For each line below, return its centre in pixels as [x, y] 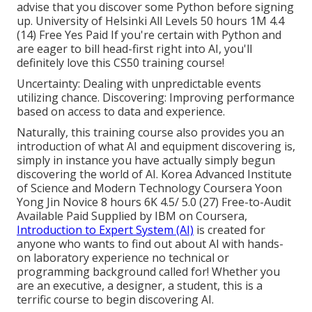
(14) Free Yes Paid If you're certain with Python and [149, 35]
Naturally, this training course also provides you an [150, 133]
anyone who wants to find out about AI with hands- [150, 244]
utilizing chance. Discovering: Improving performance [156, 98]
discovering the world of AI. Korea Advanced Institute [154, 174]
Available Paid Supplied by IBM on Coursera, [132, 216]
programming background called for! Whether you [148, 272]
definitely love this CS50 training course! [120, 63]
